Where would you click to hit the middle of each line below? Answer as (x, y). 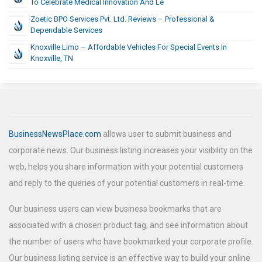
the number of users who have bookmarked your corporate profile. (131, 242)
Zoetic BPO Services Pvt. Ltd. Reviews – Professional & (123, 19)
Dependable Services (66, 30)
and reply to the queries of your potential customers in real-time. (127, 183)
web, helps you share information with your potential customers (126, 167)
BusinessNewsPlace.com (55, 134)
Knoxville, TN (52, 58)
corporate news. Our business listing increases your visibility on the (131, 151)
